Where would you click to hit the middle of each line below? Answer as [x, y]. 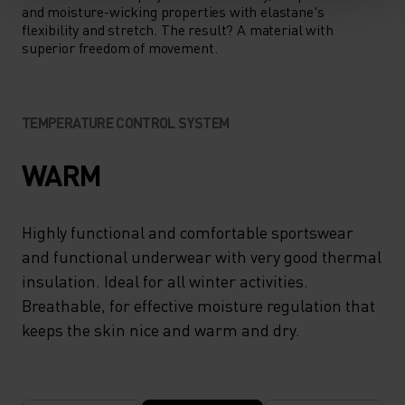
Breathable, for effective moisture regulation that [198, 305]
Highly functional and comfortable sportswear [188, 231]
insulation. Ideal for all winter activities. [165, 280]
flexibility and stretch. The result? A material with [178, 29]
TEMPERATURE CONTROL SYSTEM [126, 122]
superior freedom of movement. [120, 47]
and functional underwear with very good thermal [202, 256]
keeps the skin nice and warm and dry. [161, 329]
